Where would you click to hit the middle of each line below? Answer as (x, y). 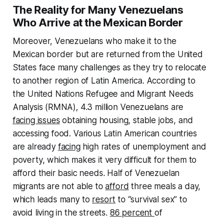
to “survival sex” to (151, 199)
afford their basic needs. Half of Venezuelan (96, 173)
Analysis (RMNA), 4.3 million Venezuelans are (98, 107)
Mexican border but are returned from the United (108, 54)
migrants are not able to (59, 186)
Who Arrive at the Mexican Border (98, 22)
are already (35, 147)
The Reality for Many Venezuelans (98, 10)
